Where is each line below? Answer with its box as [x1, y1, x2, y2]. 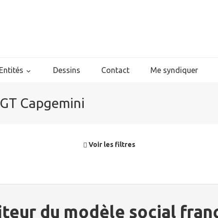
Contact [101, 66, 129, 74]
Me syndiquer [150, 66, 198, 74]
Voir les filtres [87, 141, 135, 148]
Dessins [53, 66, 80, 74]
